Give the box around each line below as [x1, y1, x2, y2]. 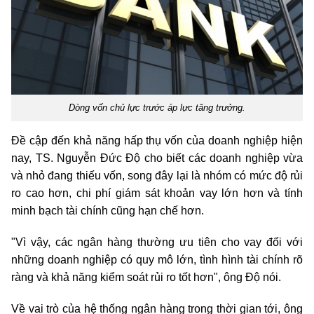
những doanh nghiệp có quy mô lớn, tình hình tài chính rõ [11, 254, 303, 266]
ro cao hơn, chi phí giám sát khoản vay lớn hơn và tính [11, 187, 303, 200]
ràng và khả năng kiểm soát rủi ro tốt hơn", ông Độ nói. [11, 271, 281, 284]
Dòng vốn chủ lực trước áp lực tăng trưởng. [69, 102, 245, 114]
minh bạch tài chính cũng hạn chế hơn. [11, 205, 204, 217]
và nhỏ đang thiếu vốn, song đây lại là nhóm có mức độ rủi [11, 170, 303, 182]
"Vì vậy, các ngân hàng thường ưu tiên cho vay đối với [11, 236, 303, 249]
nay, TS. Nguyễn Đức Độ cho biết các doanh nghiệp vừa [11, 152, 303, 165]
